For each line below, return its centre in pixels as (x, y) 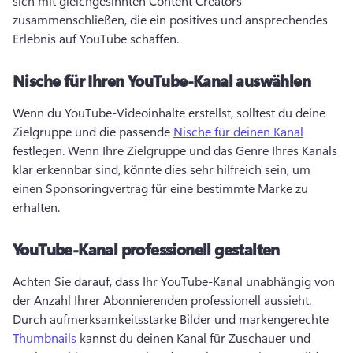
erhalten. (38, 207)
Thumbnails (45, 338)
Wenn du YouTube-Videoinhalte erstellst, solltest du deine (169, 112)
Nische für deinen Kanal (238, 131)
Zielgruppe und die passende (93, 131)
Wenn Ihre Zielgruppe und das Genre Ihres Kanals (203, 150)
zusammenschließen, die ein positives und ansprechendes (170, 19)
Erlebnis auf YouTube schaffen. (97, 38)
